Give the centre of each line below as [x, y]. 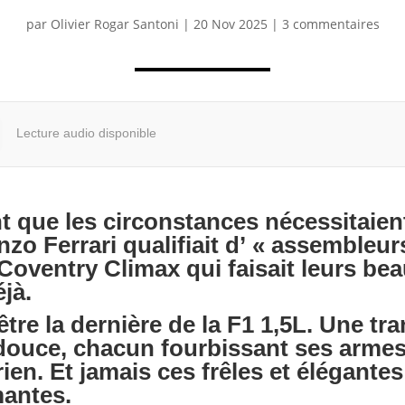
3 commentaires [330, 24]
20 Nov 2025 [230, 24]
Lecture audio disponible [86, 133]
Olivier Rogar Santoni [114, 24]
